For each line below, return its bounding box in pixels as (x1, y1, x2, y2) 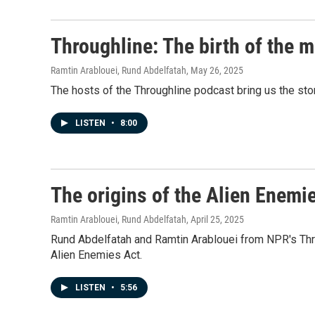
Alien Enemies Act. (51, 248, 142, 262)
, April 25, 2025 (186, 214, 244, 225)
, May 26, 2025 (186, 65, 243, 76)
